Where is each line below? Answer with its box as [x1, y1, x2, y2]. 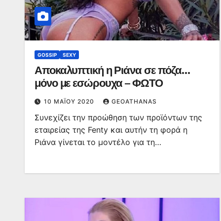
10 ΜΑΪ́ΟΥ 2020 [44, 98, 96, 105]
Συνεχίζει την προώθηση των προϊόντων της [35, 112, 202, 122]
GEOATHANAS [111, 98, 157, 105]
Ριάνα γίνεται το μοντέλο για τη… [35, 137, 161, 147]
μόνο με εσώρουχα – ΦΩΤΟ [35, 76, 163, 90]
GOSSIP [37, 52, 57, 58]
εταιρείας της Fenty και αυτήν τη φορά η [35, 125, 187, 135]
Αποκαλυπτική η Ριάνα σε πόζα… [35, 64, 190, 77]
